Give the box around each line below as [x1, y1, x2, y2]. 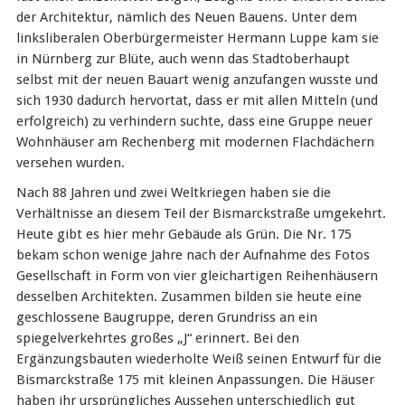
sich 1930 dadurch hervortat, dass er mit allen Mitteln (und [15, 91, 378, 108]
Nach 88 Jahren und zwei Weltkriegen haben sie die [15, 184, 331, 201]
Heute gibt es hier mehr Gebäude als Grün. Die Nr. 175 [15, 225, 352, 242]
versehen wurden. [15, 154, 125, 171]
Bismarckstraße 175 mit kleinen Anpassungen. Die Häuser [15, 371, 374, 388]
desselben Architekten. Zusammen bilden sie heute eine [15, 287, 362, 305]
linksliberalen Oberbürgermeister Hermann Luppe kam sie [15, 29, 379, 46]
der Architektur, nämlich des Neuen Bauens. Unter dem [15, 8, 357, 25]
